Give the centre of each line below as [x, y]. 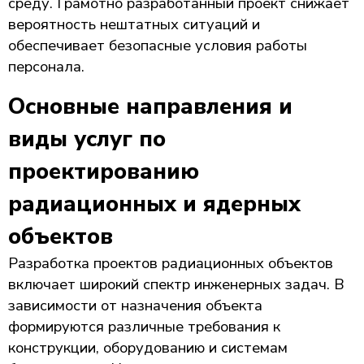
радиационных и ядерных [154, 204]
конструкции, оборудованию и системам [148, 347]
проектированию [104, 171]
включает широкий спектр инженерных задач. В [176, 284]
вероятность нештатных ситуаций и [134, 24]
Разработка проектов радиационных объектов [171, 263]
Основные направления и [150, 106]
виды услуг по [87, 139]
